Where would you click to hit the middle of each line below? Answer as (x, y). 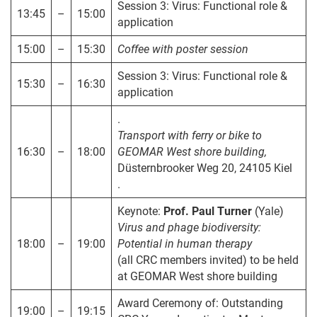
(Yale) (267, 211)
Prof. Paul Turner (207, 211)
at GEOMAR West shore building (197, 276)
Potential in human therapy (184, 243)
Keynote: (140, 211)
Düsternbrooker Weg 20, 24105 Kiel (204, 168)
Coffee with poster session (183, 49)
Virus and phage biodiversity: (189, 227)
